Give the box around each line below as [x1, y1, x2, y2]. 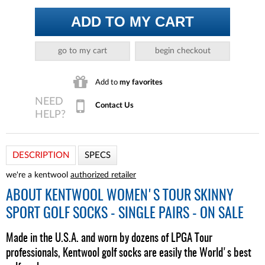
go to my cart [57, 46, 107, 55]
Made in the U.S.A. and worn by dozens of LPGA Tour [6, 233, 212, 244]
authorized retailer [70, 171, 136, 179]
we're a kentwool [6, 171, 70, 179]
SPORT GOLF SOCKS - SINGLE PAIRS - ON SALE [6, 207, 244, 221]
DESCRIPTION [12, 151, 69, 160]
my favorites [119, 78, 163, 86]
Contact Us [95, 101, 134, 109]
